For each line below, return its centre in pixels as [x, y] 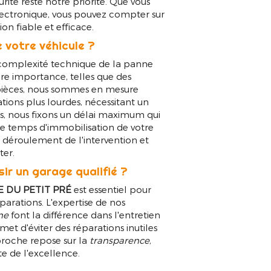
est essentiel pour [112, 190]
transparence [120, 240]
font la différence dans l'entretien [85, 215]
